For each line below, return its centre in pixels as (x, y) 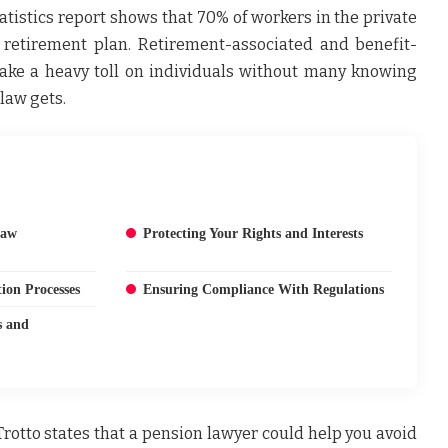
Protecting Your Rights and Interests (252, 233)
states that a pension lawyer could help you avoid (229, 433)
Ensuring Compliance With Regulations (263, 289)
